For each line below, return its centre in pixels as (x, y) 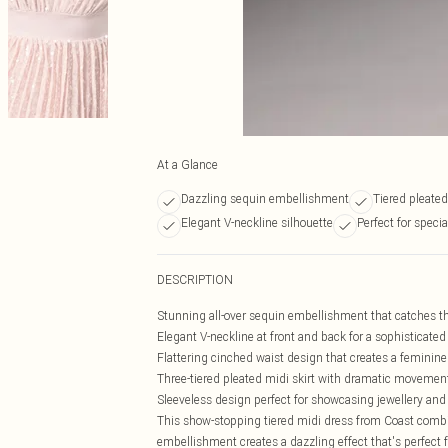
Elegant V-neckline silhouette (257, 222)
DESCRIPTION (195, 279)
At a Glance (187, 164)
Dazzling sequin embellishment (265, 198)
